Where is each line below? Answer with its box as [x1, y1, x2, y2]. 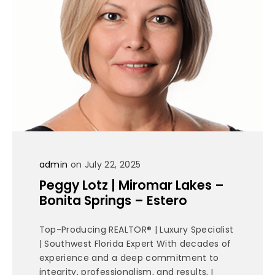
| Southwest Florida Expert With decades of [39, 238, 231, 250]
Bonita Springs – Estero [39, 192, 187, 210]
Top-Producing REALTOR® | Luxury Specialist [39, 223, 234, 236]
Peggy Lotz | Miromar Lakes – [39, 176, 224, 195]
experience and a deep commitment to [39, 252, 219, 265]
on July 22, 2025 [68, 158, 141, 171]
